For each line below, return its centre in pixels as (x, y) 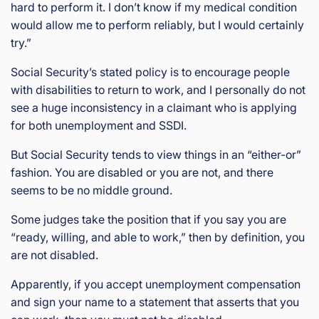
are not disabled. (54, 255)
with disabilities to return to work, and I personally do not (158, 89)
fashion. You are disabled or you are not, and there (142, 172)
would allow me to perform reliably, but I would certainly (157, 25)
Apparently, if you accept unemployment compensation (156, 284)
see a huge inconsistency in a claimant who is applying (154, 107)
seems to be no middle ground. (91, 190)
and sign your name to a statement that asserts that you (155, 302)
